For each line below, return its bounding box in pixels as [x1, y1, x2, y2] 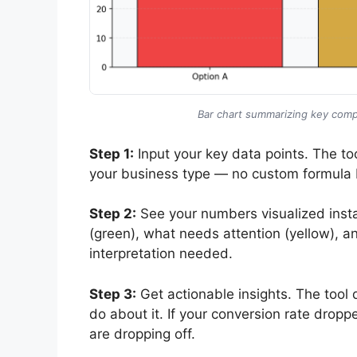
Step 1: [89, 145, 134, 162]
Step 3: [89, 285, 136, 302]
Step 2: [89, 206, 136, 222]
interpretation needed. [89, 245, 233, 262]
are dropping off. [89, 325, 195, 342]
